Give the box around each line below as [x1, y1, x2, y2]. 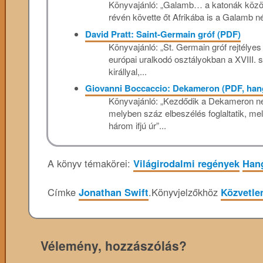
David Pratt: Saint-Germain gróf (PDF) [85, 27, 241, 41]
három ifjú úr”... [108, 119, 166, 132]
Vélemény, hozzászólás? [40, 236, 187, 254]
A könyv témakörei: [48, 156, 133, 171]
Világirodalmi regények [133, 156, 240, 171]
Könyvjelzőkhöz [151, 185, 221, 199]
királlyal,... [108, 65, 147, 77]
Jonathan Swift [79, 185, 149, 199]
